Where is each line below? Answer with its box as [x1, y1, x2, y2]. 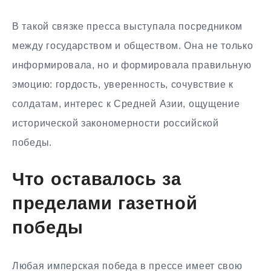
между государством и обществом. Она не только [12, 40, 253, 51]
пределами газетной [12, 195, 198, 214]
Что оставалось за [12, 171, 181, 189]
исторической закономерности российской [12, 117, 219, 128]
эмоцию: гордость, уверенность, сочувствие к [12, 79, 234, 90]
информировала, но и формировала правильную [12, 59, 252, 70]
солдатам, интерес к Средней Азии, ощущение [12, 98, 240, 109]
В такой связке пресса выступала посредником [12, 21, 243, 31]
